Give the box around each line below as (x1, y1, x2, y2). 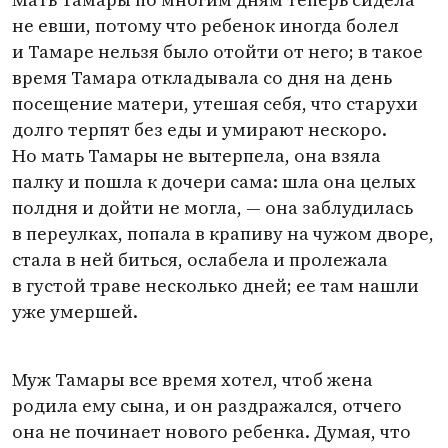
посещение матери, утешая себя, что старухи (12, 91, 418, 116)
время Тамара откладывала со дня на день (12, 65, 392, 90)
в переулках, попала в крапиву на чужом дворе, (12, 221, 434, 246)
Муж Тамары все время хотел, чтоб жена (12, 367, 373, 392)
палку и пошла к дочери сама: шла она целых (12, 169, 416, 194)
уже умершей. (12, 299, 138, 324)
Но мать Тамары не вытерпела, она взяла (12, 143, 381, 168)
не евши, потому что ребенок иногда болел (12, 13, 399, 38)
